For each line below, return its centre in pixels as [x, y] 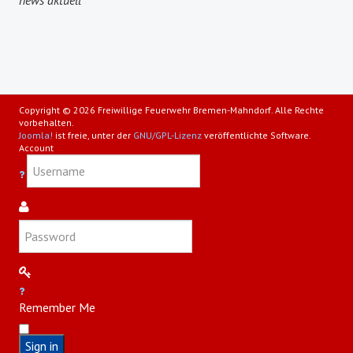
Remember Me [57, 307]
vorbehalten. [46, 122]
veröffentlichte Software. [256, 135]
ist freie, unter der [93, 135]
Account [36, 147]
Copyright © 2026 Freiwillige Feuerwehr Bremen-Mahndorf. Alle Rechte [171, 110]
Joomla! [36, 135]
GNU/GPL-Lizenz [167, 135]
